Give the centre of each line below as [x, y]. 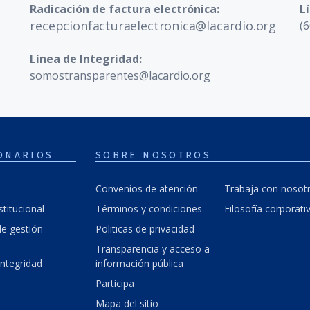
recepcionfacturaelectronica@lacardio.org [153, 25]
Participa [115, 283]
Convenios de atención [147, 188]
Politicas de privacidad [145, 228]
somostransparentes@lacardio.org [120, 75]
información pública [139, 263]
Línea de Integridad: [86, 58]
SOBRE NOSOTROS [154, 155]
